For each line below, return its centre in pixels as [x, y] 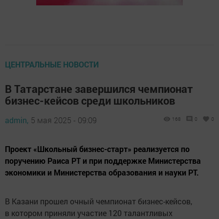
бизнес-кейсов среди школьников [90, 100]
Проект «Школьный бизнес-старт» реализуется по [97, 149]
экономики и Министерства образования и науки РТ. [102, 172]
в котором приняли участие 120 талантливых [89, 213]
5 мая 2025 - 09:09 [64, 120]
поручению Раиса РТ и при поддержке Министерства [103, 160]
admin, [17, 120]
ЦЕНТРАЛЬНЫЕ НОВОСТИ [52, 64]
